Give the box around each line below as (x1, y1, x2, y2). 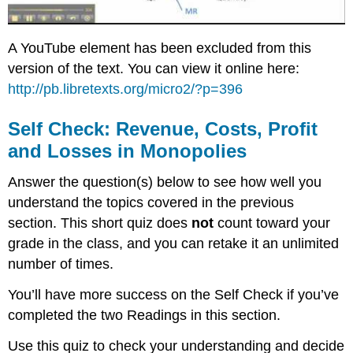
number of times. (8, 256, 114, 273)
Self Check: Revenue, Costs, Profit (8, 117, 318, 139)
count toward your (214, 215, 331, 232)
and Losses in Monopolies (8, 139, 247, 162)
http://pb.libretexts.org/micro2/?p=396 (8, 80, 243, 97)
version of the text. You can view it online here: (8, 60, 300, 76)
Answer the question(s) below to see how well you (8, 174, 322, 191)
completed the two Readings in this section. (8, 307, 281, 324)
